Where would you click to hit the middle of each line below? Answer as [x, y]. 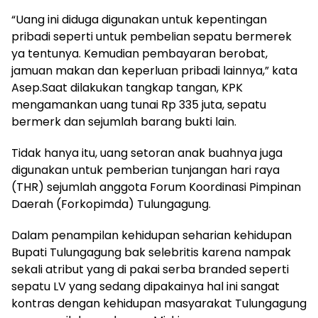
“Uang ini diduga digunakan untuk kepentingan [139, 20]
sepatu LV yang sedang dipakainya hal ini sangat [146, 286]
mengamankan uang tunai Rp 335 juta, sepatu [139, 105]
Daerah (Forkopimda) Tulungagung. [111, 204]
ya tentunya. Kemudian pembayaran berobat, [139, 54]
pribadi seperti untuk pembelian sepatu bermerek [152, 37]
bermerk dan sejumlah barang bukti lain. [124, 122]
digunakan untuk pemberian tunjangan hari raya [146, 170]
